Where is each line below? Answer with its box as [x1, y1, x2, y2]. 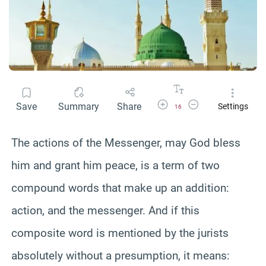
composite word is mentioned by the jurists [11, 226, 229, 240]
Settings [217, 102, 248, 112]
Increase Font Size [156, 99, 213, 107]
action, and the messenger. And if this [11, 203, 199, 217]
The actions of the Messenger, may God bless [11, 135, 240, 150]
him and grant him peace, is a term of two [11, 158, 220, 172]
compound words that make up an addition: [11, 180, 229, 195]
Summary [58, 100, 99, 112]
